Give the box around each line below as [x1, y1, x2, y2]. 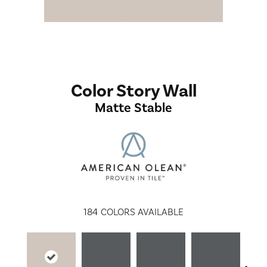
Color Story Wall [70, 80, 197, 103]
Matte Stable [95, 100, 172, 117]
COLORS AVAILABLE [101, 206, 184, 218]
